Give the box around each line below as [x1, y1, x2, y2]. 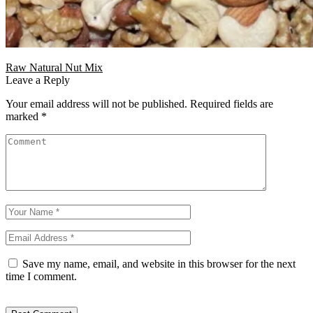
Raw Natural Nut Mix [6, 61, 103, 74]
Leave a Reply [6, 74, 70, 87]
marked [6, 110, 41, 123]
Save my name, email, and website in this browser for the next [22, 258, 296, 270]
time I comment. [6, 270, 77, 283]
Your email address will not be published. [6, 98, 187, 110]
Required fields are [190, 98, 273, 110]
